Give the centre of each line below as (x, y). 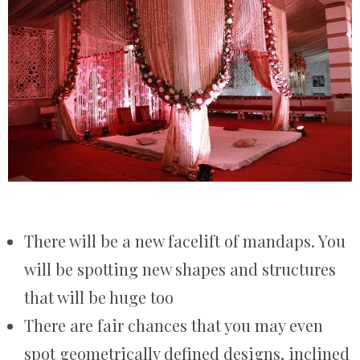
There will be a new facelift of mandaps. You (185, 241)
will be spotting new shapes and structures (180, 269)
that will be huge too (99, 297)
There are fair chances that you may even (174, 325)
